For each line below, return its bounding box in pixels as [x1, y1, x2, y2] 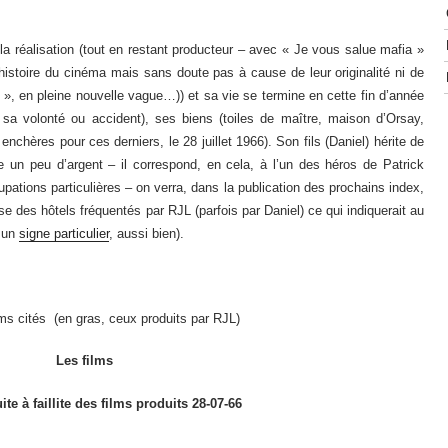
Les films [55, 353, 113, 369]
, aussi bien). [109, 225, 184, 241]
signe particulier [19, 225, 109, 241]
